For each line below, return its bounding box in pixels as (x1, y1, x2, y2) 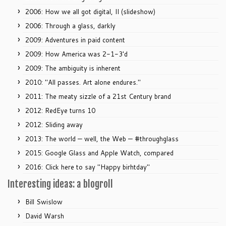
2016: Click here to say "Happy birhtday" (25, 162, 150, 172)
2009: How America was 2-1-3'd (25, 49, 128, 59)
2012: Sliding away (25, 120, 83, 130)
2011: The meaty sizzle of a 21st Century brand (25, 92, 171, 101)
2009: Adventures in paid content (25, 35, 125, 45)
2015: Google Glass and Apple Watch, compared (25, 148, 174, 158)
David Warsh (25, 211, 64, 221)
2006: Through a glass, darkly (25, 21, 116, 31)
